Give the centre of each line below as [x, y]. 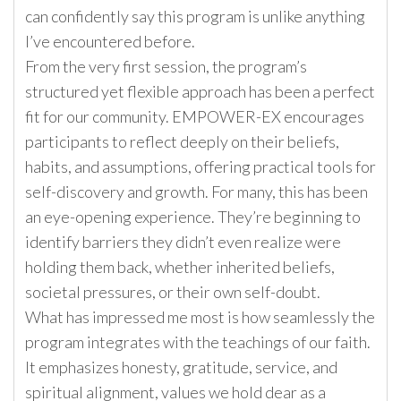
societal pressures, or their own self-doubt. [173, 292]
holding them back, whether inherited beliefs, [180, 267]
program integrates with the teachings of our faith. [198, 342]
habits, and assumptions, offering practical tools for [200, 167]
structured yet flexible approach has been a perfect [200, 92]
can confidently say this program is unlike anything [195, 17]
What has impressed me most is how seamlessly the [200, 317]
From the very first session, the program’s [166, 67]
